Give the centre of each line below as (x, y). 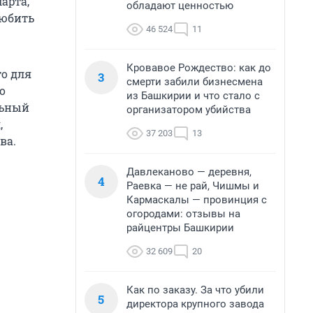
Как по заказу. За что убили (195, 290)
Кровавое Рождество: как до (199, 68)
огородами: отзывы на (183, 214)
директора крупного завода (195, 304)
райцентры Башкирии (180, 228)
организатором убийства (189, 110)
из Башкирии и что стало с (193, 96)
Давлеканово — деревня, (189, 172)
